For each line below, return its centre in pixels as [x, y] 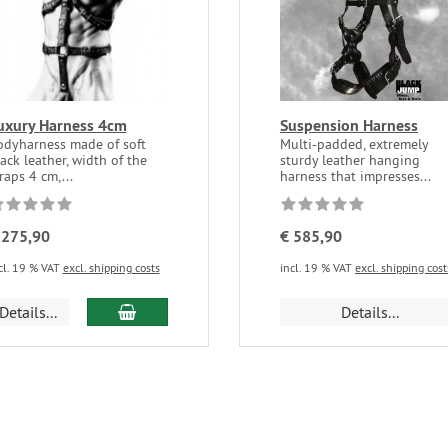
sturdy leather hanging [349, 159]
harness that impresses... [355, 175]
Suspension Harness [348, 125]
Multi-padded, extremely [353, 143]
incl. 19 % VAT [317, 267]
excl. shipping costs [111, 267]
